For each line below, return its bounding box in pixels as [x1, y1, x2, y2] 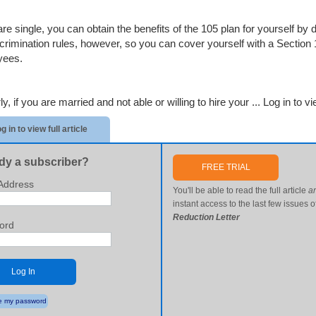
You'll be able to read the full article [173, 186, 309, 195]
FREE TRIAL [201, 162, 250, 172]
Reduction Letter [173, 212, 241, 222]
